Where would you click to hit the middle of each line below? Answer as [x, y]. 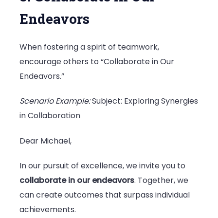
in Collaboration [50, 116]
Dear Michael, [45, 141]
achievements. [48, 209]
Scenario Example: [55, 101]
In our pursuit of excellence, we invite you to [102, 165]
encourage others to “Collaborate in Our [97, 61]
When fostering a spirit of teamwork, [89, 47]
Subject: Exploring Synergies [144, 101]
